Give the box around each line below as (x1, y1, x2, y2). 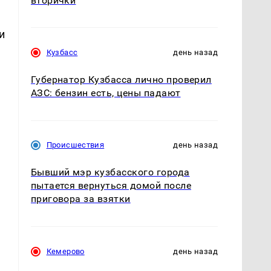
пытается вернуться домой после (30, 180, 191, 192)
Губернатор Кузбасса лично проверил (30, 74, 212, 86)
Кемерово (46, 246, 85, 256)
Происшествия (46, 140, 105, 150)
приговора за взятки (30, 193, 131, 205)
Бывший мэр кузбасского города (30, 166, 190, 178)
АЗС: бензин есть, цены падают (30, 87, 181, 99)
